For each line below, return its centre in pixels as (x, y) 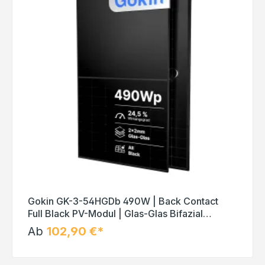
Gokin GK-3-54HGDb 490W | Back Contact (123, 201)
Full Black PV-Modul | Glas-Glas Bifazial (115, 214)
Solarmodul (53, 226)
